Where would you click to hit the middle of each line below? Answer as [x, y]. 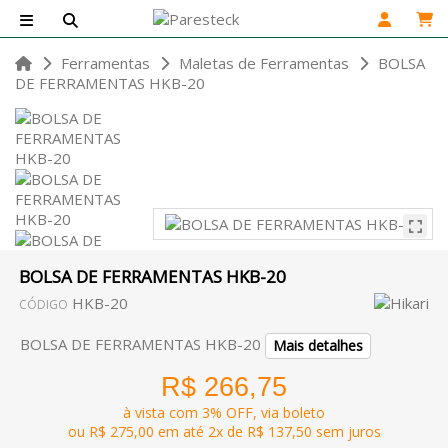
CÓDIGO [43, 304]
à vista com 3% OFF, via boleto [224, 412]
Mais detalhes [318, 345]
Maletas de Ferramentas [264, 63]
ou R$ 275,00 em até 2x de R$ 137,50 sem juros [224, 431]
